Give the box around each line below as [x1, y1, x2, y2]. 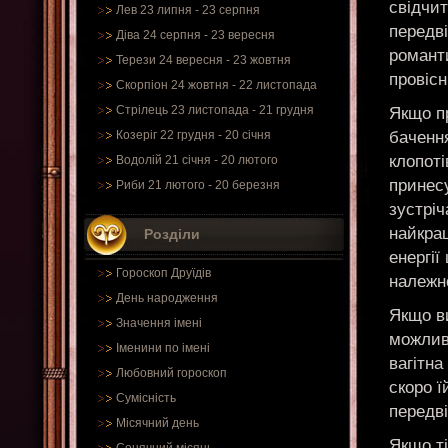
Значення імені [116, 316, 202, 330]
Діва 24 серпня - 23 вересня [116, 28, 275, 42]
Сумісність [116, 391, 176, 405]
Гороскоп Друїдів [116, 266, 211, 280]
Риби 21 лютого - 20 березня [116, 178, 280, 192]
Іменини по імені [116, 341, 210, 355]
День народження [116, 291, 218, 305]
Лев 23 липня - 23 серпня [116, 3, 260, 17]
